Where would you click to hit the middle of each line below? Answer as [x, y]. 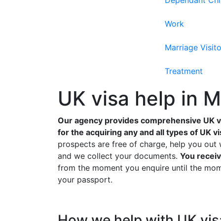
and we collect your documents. [119, 156]
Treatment [184, 71]
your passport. [85, 180]
